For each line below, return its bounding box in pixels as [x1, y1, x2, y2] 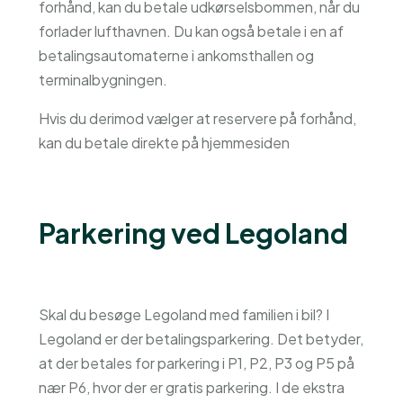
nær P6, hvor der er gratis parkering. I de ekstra [38, 378, 345, 397]
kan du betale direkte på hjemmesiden [38, 133, 290, 152]
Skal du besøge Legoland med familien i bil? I [38, 305, 329, 324]
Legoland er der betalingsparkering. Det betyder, [38, 329, 363, 348]
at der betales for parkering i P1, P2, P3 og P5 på [38, 354, 354, 372]
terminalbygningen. [38, 70, 167, 89]
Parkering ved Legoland [38, 216, 348, 250]
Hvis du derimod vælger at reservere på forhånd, [38, 109, 356, 128]
